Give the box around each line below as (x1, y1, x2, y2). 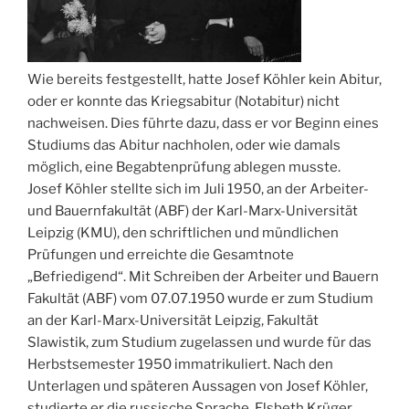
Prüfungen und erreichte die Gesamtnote (27, 246, 294, 263)
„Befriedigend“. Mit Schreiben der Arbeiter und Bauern (27, 267, 379, 285)
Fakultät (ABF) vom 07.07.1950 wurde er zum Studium (27, 289, 373, 307)
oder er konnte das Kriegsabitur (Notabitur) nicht (27, 92, 340, 110)
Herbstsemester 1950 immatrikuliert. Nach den (27, 355, 333, 372)
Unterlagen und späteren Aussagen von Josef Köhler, (27, 377, 368, 394)
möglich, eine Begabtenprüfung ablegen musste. (27, 158, 341, 175)
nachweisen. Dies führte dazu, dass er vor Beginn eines (27, 114, 379, 131)
